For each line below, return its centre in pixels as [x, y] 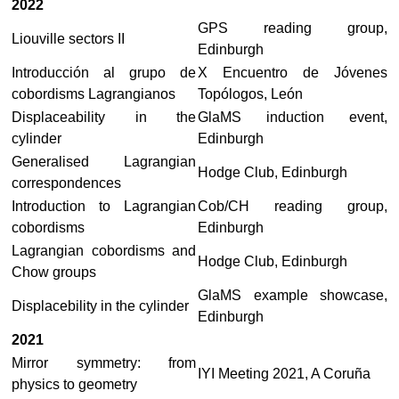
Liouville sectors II [68, 38]
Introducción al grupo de [104, 72]
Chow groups [54, 272]
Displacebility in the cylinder [100, 305]
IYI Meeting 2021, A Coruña [284, 373]
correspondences [66, 183]
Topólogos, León [250, 94]
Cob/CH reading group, [293, 206]
